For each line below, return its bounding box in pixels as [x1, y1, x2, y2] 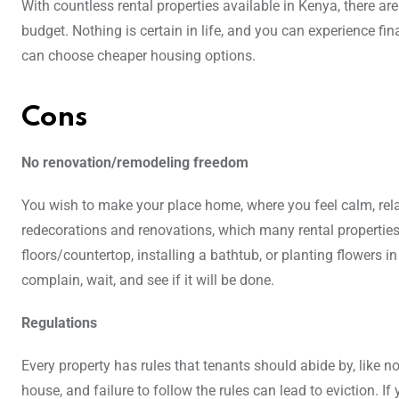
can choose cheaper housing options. [21, 47, 256, 65]
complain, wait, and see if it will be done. [21, 272, 274, 289]
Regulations [21, 314, 97, 332]
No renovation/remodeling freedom [21, 154, 248, 172]
